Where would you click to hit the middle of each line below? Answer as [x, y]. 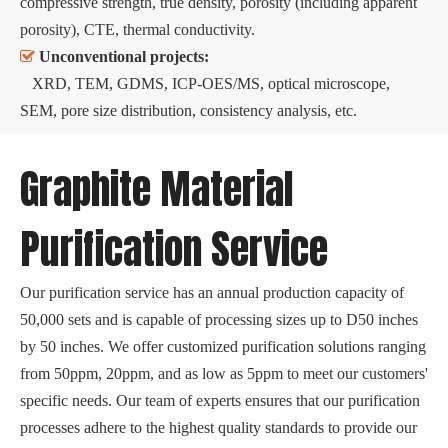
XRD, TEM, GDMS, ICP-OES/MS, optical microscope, [205, 83]
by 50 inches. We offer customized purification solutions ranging [223, 346]
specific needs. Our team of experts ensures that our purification [220, 400]
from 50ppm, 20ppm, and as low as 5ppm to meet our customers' [224, 373]
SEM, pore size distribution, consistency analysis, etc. [188, 110]
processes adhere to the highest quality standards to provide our [218, 427]
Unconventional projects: [124, 56]
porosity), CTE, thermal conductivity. [137, 29]
